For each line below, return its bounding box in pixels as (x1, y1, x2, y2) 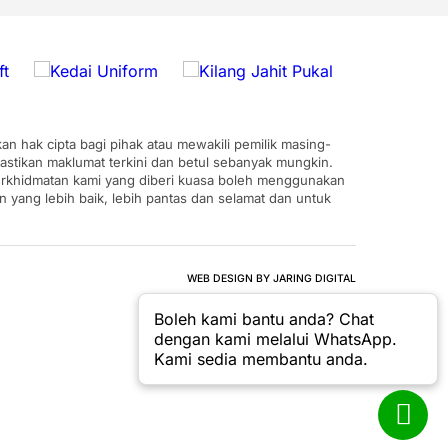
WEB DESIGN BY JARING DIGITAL (187, 272, 356, 285)
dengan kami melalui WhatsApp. (154, 329, 397, 349)
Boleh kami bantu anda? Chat (154, 309, 374, 329)
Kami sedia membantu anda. (154, 349, 368, 369)
